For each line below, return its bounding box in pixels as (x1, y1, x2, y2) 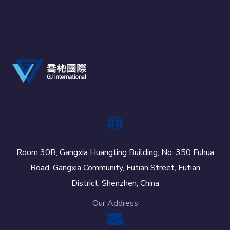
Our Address (92, 197, 138, 209)
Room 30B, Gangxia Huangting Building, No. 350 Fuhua (16, 146, 214, 158)
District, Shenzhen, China (71, 177, 159, 189)
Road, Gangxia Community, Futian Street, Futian (30, 162, 200, 174)
